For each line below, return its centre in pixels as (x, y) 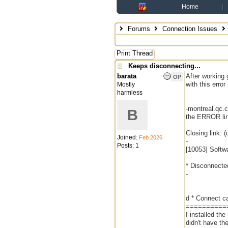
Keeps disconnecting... (164, 66)
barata (127, 76)
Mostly (126, 84)
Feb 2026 (151, 137)
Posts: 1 (128, 146)
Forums (139, 29)
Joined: (128, 137)
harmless (130, 93)
